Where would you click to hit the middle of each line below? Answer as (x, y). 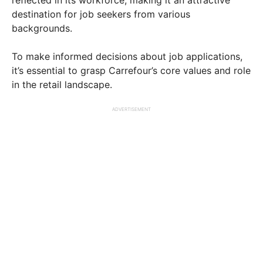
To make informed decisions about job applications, (127, 56)
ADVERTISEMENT (131, 109)
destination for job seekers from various (101, 14)
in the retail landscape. (62, 84)
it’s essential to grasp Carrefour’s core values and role (131, 70)
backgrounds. (43, 28)
